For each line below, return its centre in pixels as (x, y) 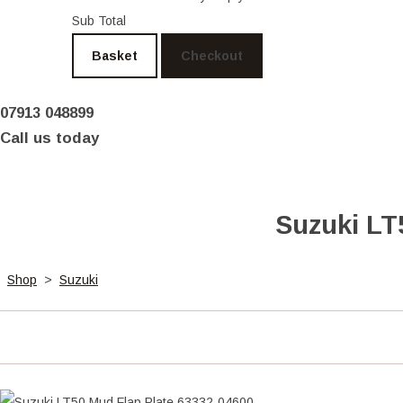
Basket (115, 55)
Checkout (212, 55)
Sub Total (99, 20)
